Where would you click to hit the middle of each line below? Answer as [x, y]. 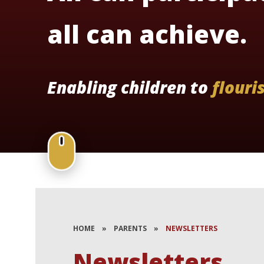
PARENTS [131, 228]
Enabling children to [130, 87]
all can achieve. [147, 34]
